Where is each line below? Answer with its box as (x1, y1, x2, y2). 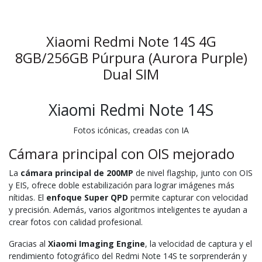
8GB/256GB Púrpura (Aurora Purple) (15, 48, 247, 67)
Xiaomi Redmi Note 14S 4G (46, 32, 216, 51)
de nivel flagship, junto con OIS (133, 167, 253, 178)
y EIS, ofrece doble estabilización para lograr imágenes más (9, 179, 235, 191)
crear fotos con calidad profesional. (9, 216, 143, 227)
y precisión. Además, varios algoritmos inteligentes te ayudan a (9, 204, 247, 215)
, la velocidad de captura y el (145, 237, 252, 249)
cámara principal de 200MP (20, 167, 133, 178)
